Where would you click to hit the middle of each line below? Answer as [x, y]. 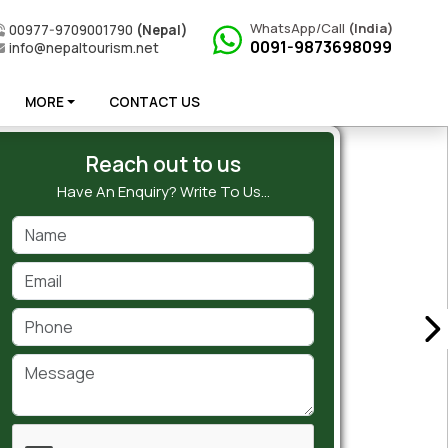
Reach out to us [163, 164]
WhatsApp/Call [299, 28]
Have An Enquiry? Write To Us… [163, 191]
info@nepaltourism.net [84, 48]
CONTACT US [155, 102]
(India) [371, 28]
